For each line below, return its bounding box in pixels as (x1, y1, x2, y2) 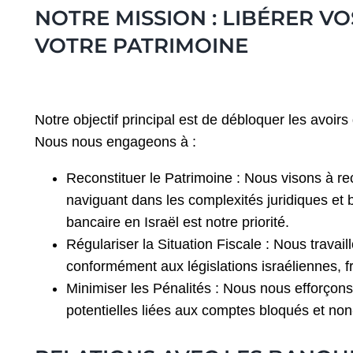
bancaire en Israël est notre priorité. (65, 214, 289, 230)
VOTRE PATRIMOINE (34, 32, 248, 58)
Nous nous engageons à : (34, 134, 196, 150)
